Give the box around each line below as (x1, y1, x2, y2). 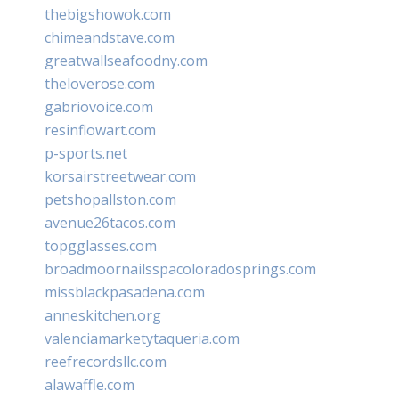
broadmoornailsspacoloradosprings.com (45, 258, 316, 279)
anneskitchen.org (45, 305, 161, 325)
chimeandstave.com (45, 27, 175, 47)
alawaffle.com (45, 374, 134, 395)
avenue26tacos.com (45, 212, 175, 232)
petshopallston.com (45, 189, 176, 209)
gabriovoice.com (45, 96, 153, 117)
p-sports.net (45, 142, 127, 163)
